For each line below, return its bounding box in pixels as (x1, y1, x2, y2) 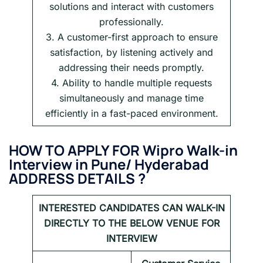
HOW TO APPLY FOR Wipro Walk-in (9, 140, 238, 160)
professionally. (99, 16, 164, 28)
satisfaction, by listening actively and (50, 46, 213, 59)
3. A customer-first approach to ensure (45, 31, 218, 43)
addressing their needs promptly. (59, 62, 204, 74)
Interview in (9, 154, 91, 174)
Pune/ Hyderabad (91, 154, 209, 174)
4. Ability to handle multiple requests (51, 77, 212, 89)
